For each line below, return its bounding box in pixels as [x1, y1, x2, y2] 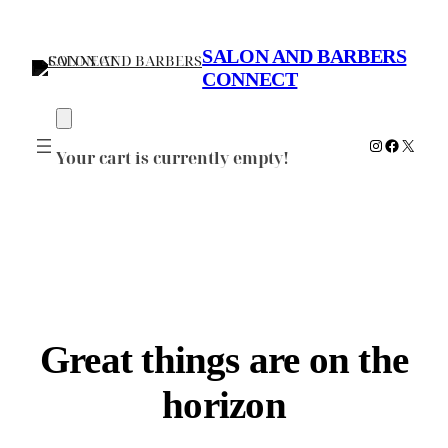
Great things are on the [40, 338, 408, 382]
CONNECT [202, 68, 298, 91]
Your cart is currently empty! [56, 146, 289, 169]
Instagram [367, 133, 446, 156]
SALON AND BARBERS [202, 45, 407, 68]
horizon [162, 383, 286, 427]
